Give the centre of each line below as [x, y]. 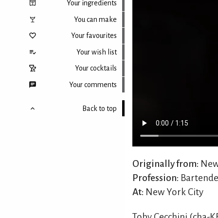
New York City [173, 192]
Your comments [93, 84]
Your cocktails [96, 68]
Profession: [155, 178]
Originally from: [165, 164]
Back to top [100, 108]
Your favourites [94, 36]
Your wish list [97, 52]
